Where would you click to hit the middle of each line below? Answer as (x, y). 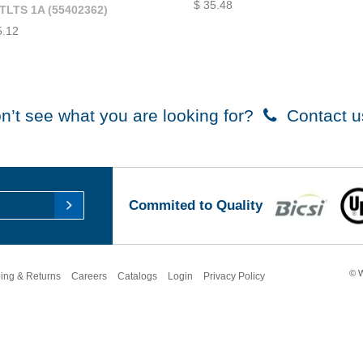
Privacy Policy (234, 277)
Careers (89, 277)
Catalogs (137, 277)
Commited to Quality (195, 205)
